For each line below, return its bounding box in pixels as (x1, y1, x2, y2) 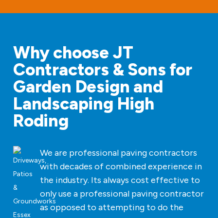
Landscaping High (13, 93, 154, 114)
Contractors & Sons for (13, 59, 192, 80)
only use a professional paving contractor (40, 188, 204, 199)
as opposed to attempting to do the (40, 201, 184, 213)
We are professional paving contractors (40, 147, 198, 158)
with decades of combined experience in (40, 161, 202, 172)
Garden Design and (13, 76, 163, 97)
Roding (13, 110, 69, 131)
